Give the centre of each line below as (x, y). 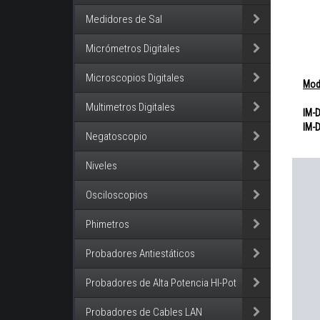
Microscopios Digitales (135, 78)
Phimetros (107, 224)
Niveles (101, 166)
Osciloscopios (117, 195)
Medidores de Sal (124, 19)
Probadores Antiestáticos (140, 254)
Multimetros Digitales (130, 107)
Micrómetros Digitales (133, 49)
